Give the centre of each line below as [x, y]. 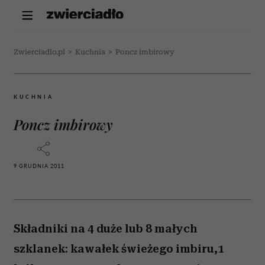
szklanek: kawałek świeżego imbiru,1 [119, 249]
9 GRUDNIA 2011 [39, 166]
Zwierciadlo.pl [39, 52]
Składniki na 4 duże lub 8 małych [106, 229]
